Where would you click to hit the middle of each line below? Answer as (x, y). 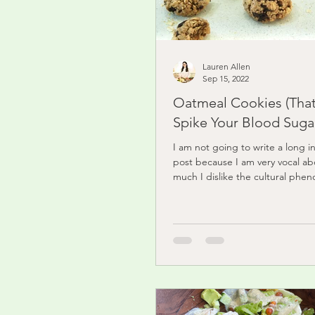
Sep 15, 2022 (226, 78)
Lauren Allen (226, 66)
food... (187, 191)
